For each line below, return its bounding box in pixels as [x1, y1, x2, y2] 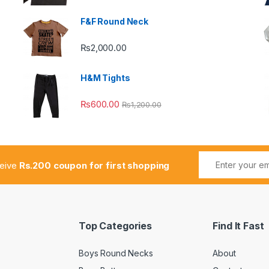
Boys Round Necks [79, 248, 153, 259]
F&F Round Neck [80, 16, 149, 27]
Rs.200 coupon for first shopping [19, 159, 170, 171]
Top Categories [79, 219, 153, 232]
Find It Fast [213, 219, 264, 232]
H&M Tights [80, 72, 130, 83]
